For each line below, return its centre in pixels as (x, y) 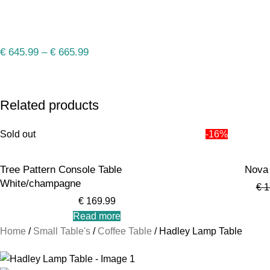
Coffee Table (126, 231)
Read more (97, 216)
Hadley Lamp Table (201, 231)
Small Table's (63, 231)
